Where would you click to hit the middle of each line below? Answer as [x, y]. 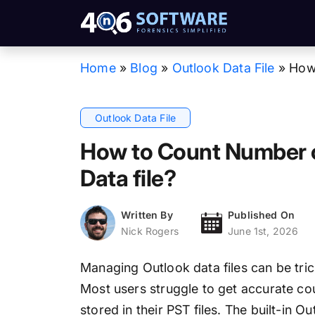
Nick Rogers [150, 231]
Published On [261, 215]
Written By [147, 215]
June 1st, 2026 [263, 231]
